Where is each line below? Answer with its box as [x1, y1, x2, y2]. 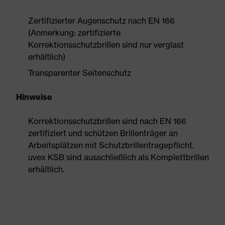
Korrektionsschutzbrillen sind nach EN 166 [28, 116, 186, 126]
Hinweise [16, 92, 52, 102]
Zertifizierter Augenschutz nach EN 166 [28, 16, 175, 26]
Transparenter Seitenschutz [28, 68, 131, 78]
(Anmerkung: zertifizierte [28, 28, 121, 38]
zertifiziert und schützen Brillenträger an [28, 128, 178, 138]
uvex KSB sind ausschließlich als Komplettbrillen [28, 152, 209, 162]
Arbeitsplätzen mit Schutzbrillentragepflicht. [28, 140, 194, 150]
